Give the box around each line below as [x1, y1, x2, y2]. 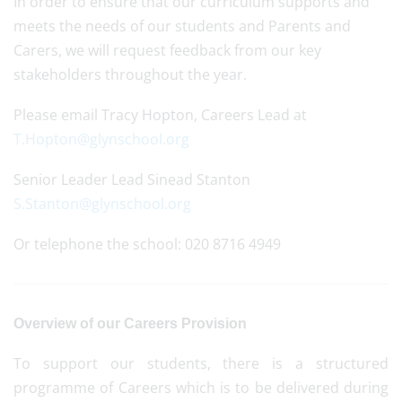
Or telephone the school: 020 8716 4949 [13, 234, 281, 254]
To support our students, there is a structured [13, 354, 389, 373]
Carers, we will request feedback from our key [13, 40, 321, 60]
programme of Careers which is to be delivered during [13, 378, 389, 398]
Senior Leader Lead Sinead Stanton [13, 170, 250, 189]
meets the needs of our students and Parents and [13, 16, 351, 36]
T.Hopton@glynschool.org [13, 129, 189, 149]
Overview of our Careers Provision [13, 316, 247, 331]
